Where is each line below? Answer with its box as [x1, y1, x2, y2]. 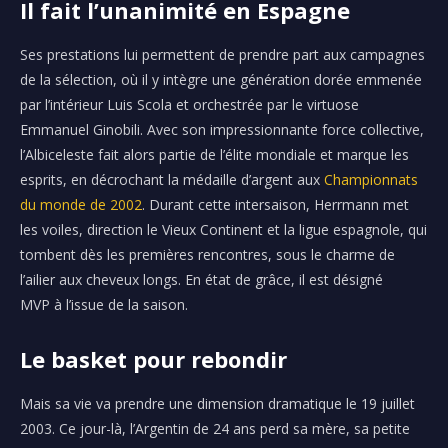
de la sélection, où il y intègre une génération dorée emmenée [20, 70, 422, 90]
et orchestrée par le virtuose [172, 95, 359, 115]
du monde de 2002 [20, 195, 142, 215]
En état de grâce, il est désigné [181, 270, 383, 290]
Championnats [324, 170, 418, 190]
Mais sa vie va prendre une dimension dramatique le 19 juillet [20, 394, 415, 414]
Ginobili [93, 120, 140, 140]
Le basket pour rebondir [20, 344, 293, 375]
